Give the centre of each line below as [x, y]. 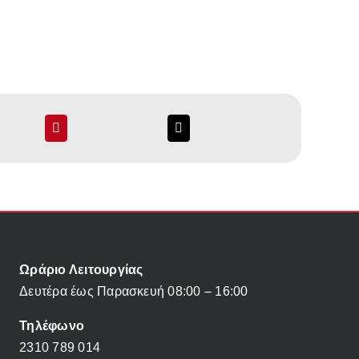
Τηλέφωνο [52, 326]
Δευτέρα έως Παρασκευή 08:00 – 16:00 [134, 292]
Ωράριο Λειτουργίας [81, 270]
